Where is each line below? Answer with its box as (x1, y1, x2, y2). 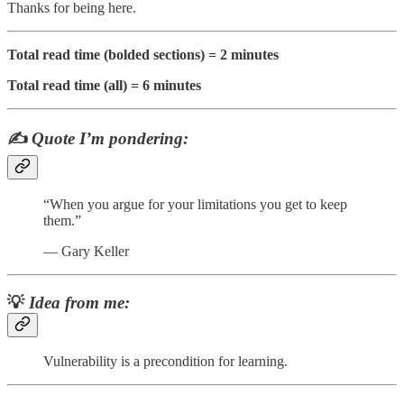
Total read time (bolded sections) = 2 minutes (7, 46, 279, 62)
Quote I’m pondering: (32, 129, 188, 149)
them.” (43, 212, 81, 228)
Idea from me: (29, 292, 130, 312)
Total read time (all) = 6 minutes (7, 77, 201, 93)
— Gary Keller (43, 243, 129, 259)
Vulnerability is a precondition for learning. (43, 353, 288, 370)
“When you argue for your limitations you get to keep (43, 196, 347, 212)
